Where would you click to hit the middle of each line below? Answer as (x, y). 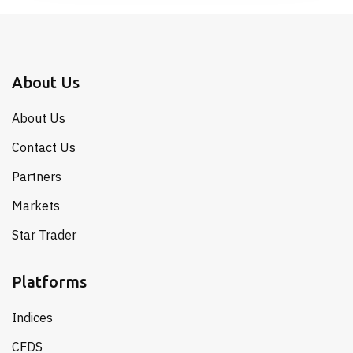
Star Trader (44, 235)
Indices (32, 318)
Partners (37, 176)
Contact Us (44, 147)
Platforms (49, 282)
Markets (36, 206)
